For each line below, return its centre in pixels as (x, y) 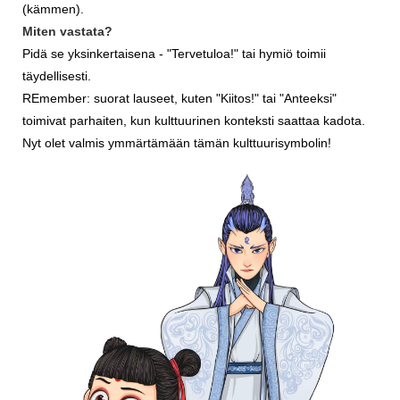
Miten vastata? (67, 31)
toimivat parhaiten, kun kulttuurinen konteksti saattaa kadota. (194, 120)
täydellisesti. (57, 75)
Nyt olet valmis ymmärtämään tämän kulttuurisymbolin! (179, 142)
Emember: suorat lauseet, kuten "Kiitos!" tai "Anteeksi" (184, 98)
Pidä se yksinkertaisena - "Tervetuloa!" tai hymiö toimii (174, 53)
